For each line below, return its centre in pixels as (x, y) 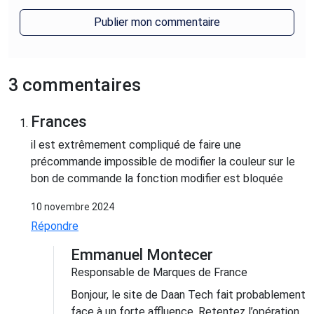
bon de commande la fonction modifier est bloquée (157, 178)
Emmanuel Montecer (142, 254)
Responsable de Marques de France (159, 272)
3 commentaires (75, 85)
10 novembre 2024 (73, 206)
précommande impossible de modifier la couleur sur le (163, 161)
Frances (59, 121)
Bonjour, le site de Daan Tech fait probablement (188, 294)
